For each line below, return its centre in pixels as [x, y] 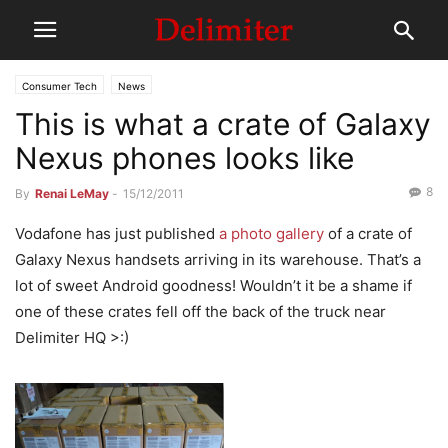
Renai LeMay [72, 193]
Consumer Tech [59, 86]
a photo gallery [271, 233]
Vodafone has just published [117, 233]
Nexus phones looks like [184, 158]
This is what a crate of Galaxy [223, 124]
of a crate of [368, 233]
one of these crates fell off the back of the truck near [200, 311]
